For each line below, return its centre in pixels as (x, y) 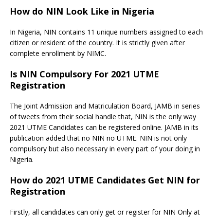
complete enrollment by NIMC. (58, 54)
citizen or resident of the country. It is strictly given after (97, 43)
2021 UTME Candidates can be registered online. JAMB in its (104, 127)
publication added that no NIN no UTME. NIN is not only (98, 138)
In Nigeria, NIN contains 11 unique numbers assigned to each (106, 32)
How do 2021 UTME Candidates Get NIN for (105, 180)
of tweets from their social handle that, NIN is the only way (103, 117)
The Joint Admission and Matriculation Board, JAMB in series (105, 106)
